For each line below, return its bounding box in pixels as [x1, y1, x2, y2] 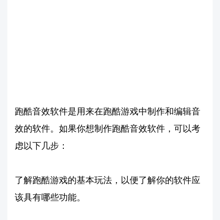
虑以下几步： [15, 140, 68, 151]
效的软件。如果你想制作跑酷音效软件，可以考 [15, 123, 200, 134]
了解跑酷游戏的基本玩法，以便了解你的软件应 [15, 174, 200, 185]
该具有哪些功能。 [15, 192, 85, 202]
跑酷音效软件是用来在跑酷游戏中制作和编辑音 [15, 106, 200, 116]
